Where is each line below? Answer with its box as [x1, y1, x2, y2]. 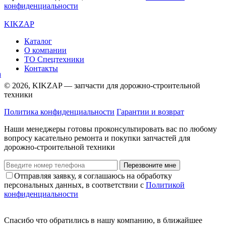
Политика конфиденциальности [4, 107, 115, 117]
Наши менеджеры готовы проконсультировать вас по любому [4, 125, 217, 134]
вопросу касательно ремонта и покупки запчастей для [4, 134, 190, 143]
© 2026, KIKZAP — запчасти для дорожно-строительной [4, 81, 200, 90]
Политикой [146, 181, 185, 190]
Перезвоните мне [124, 161, 176, 169]
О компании [24, 46, 67, 55]
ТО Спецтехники [24, 55, 84, 64]
